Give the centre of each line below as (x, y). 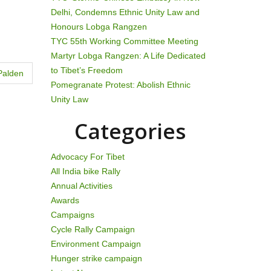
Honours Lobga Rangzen (99, 27)
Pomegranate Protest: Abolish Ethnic (120, 85)
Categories (130, 131)
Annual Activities (81, 186)
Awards (65, 200)
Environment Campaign (96, 244)
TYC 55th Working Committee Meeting (124, 41)
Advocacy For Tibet (87, 157)
